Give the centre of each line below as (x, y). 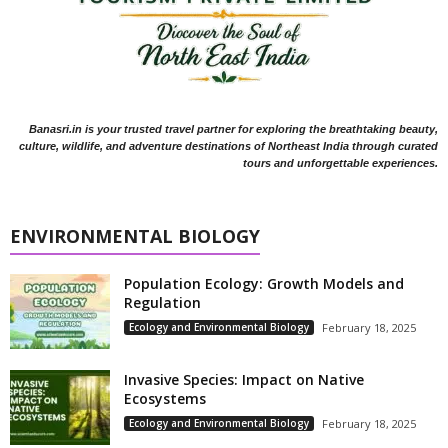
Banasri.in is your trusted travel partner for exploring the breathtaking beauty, (233, 129)
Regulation (162, 303)
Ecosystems (165, 399)
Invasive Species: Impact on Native (244, 380)
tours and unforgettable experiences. (340, 163)
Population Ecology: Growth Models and (264, 284)
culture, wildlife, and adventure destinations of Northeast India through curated (228, 146)
